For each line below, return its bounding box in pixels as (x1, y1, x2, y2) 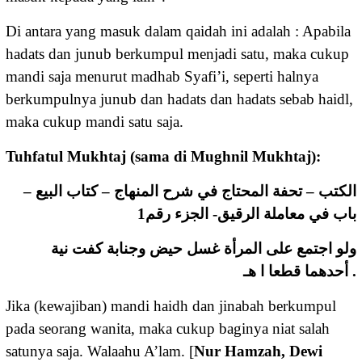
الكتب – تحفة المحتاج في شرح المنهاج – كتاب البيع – (23, 182, 356, 200)
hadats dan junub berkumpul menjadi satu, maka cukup (6, 44, 349, 62)
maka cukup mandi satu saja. (6, 112, 183, 130)
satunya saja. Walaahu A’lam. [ (6, 342, 194, 360)
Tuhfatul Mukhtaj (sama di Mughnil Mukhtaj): (6, 147, 321, 165)
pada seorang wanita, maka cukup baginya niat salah (6, 319, 330, 337)
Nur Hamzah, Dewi (194, 342, 322, 360)
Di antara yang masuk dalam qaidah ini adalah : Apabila (6, 22, 351, 40)
